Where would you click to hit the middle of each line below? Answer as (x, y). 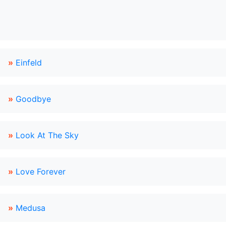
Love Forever (41, 172)
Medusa (31, 208)
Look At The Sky (47, 135)
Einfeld (29, 63)
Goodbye (33, 99)
